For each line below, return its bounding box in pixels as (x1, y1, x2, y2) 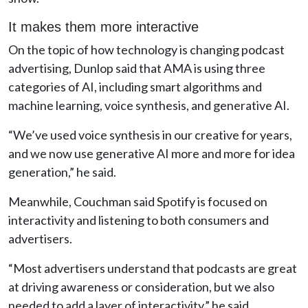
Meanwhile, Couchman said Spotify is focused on (8, 194, 267, 209)
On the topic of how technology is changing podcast (8, 42, 285, 57)
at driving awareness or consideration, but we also (8, 279, 274, 294)
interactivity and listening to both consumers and (8, 212, 269, 228)
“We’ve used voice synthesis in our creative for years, (8, 127, 292, 142)
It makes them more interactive (8, 19, 203, 34)
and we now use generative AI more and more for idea (8, 146, 295, 161)
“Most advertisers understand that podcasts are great (8, 261, 297, 276)
